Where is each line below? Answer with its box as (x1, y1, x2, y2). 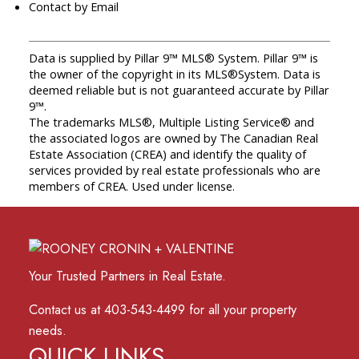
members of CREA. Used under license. (28, 178, 235, 195)
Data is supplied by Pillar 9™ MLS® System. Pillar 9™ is (28, 50, 318, 67)
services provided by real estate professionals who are (28, 162, 321, 179)
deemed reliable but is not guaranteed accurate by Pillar (28, 82, 329, 99)
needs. (28, 321, 67, 341)
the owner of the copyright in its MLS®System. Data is (28, 66, 321, 83)
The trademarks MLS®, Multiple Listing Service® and (28, 114, 314, 131)
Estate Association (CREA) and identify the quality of (28, 146, 306, 163)
